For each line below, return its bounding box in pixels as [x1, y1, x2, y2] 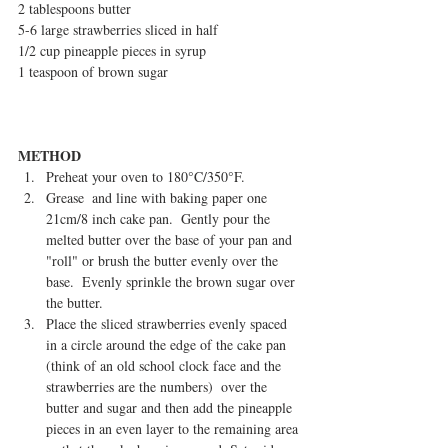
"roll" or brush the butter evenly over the [46, 250, 282, 270]
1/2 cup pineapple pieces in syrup [18, 40, 206, 60]
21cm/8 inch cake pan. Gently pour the [46, 208, 274, 228]
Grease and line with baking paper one [46, 187, 271, 207]
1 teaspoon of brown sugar [18, 61, 168, 81]
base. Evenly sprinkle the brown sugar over [46, 271, 299, 291]
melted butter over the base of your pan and [46, 229, 296, 249]
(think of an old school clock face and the [46, 355, 285, 375]
